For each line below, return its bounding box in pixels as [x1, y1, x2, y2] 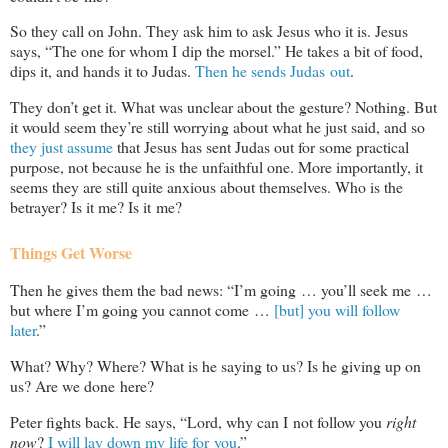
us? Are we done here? [10, 375, 154, 397]
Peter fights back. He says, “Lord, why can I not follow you [10, 410, 386, 432]
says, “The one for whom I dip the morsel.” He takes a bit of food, [10, 40, 423, 62]
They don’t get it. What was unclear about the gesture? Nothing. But [10, 96, 437, 118]
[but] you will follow [274, 299, 400, 321]
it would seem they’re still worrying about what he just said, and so [10, 116, 425, 138]
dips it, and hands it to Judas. [10, 60, 195, 82]
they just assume [10, 136, 113, 158]
